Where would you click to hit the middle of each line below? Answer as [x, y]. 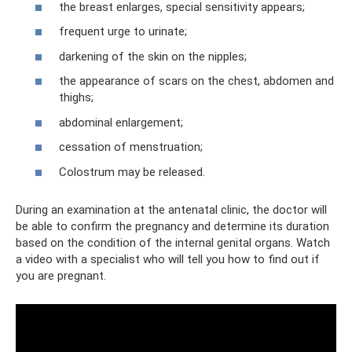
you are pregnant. [61, 275]
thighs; [76, 98]
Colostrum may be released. [132, 172]
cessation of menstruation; [131, 147]
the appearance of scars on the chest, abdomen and [196, 81]
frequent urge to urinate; [123, 32]
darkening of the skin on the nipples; [153, 56]
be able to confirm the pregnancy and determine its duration [172, 226]
